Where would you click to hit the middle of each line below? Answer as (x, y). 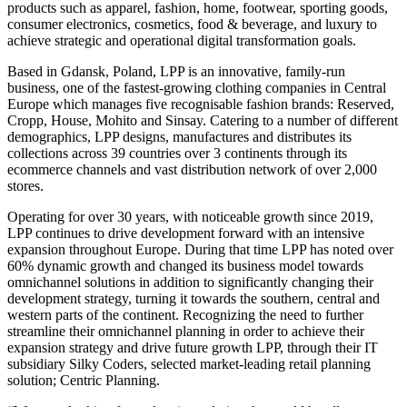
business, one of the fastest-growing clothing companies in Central (197, 87)
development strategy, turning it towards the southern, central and (194, 298)
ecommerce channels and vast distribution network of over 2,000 (192, 169)
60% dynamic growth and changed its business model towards (185, 265)
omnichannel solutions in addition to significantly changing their (190, 282)
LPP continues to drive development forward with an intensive (186, 233)
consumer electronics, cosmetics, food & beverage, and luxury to (192, 24)
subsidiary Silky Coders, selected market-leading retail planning (189, 363)
